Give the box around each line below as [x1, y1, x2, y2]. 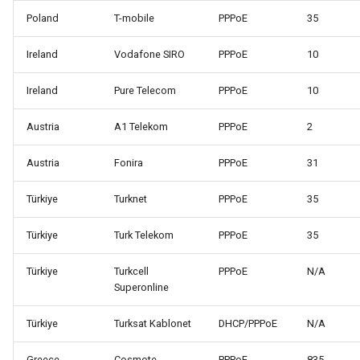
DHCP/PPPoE [219, 317, 277, 330]
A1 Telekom [114, 121, 168, 133]
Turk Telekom [114, 229, 174, 242]
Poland [27, 12, 59, 25]
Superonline [114, 281, 169, 294]
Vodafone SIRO [114, 48, 185, 61]
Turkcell [114, 265, 149, 278]
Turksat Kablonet [114, 317, 191, 330]
